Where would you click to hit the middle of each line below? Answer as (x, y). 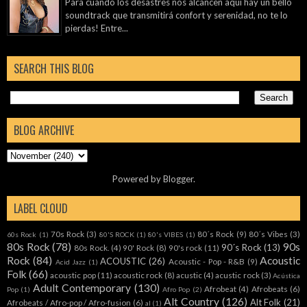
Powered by (137, 179)
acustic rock (237, 275)
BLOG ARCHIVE (44, 131)
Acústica (287, 276)
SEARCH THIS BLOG (54, 69)
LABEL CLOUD (41, 209)
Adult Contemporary (82, 288)
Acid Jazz (71, 262)
